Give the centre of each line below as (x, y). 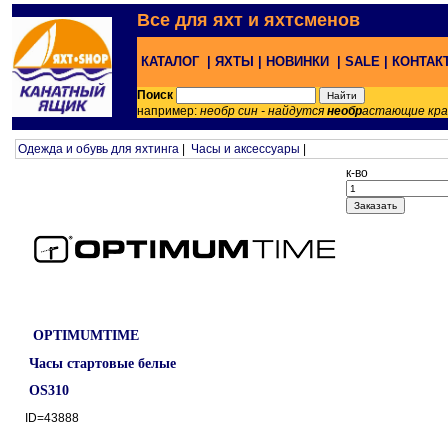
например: (168, 111)
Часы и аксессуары (245, 149)
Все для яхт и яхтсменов (248, 20)
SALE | (364, 61)
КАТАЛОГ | (174, 61)
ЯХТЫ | (236, 61)
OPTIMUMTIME (84, 335)
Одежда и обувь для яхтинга (98, 149)
